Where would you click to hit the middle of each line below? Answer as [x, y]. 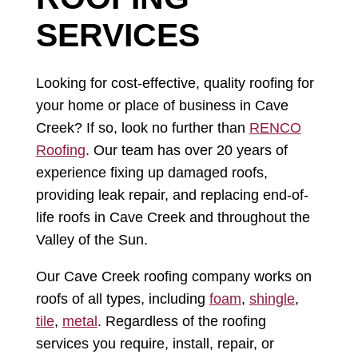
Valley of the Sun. [91, 240]
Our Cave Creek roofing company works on [173, 277]
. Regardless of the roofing [181, 322]
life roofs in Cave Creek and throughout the [173, 218]
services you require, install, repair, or [155, 344]
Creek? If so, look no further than [142, 128]
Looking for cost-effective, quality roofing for [175, 84]
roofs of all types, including [122, 299]
